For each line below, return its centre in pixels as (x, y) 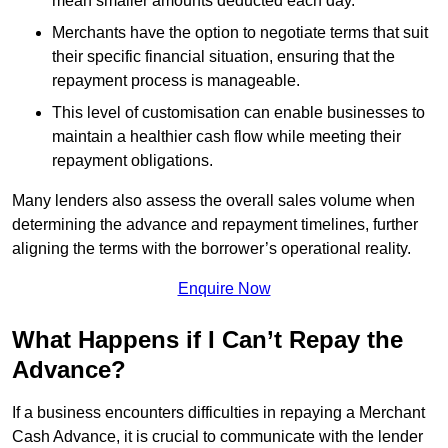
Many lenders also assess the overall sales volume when (213, 201)
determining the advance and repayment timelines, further (215, 225)
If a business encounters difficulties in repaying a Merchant (218, 413)
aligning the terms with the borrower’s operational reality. (211, 249)
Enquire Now (224, 289)
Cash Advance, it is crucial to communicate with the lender (217, 437)
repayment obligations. (132, 161)
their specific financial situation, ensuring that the (223, 57)
